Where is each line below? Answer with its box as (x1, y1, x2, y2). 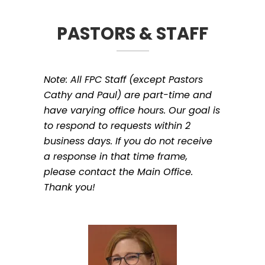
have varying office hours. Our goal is (44, 103, 220, 117)
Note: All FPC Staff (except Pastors (44, 72, 203, 86)
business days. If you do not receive (44, 134, 212, 148)
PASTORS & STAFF (57, 21, 208, 46)
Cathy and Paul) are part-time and (44, 88, 212, 102)
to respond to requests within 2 (44, 118, 190, 132)
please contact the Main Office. (44, 164, 193, 179)
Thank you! (44, 180, 95, 194)
